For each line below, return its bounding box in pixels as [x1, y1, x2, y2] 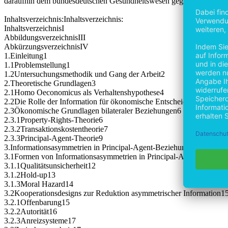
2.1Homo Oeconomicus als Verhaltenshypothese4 [4, 88, 164, 97]
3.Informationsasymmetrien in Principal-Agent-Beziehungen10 [4, 143, 206, 152]
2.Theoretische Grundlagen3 [4, 79, 96, 88]
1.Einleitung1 [4, 51, 47, 61]
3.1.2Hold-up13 [4, 170, 55, 180]
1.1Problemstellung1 [4, 61, 70, 70]
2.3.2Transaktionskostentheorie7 [4, 125, 108, 134]
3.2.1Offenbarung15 [4, 198, 70, 207]
